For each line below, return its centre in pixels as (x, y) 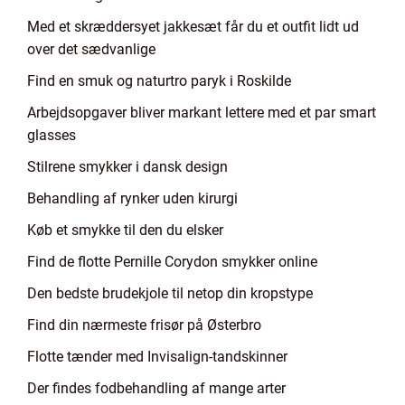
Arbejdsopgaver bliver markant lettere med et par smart (202, 113)
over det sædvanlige (91, 49)
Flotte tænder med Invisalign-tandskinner (157, 357)
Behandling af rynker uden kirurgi (132, 198)
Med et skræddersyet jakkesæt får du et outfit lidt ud (193, 27)
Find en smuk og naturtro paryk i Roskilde (159, 81)
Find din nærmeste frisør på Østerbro (144, 325)
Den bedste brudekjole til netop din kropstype (170, 293)
